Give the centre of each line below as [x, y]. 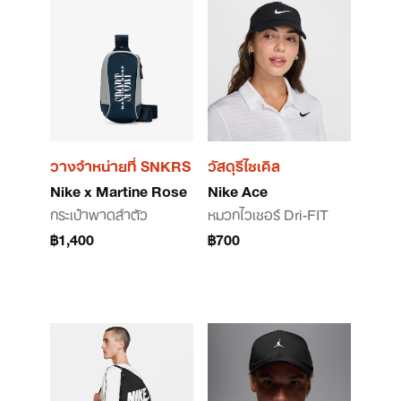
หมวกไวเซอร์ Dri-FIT [268, 213]
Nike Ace [238, 190]
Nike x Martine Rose [119, 190]
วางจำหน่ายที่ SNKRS [120, 165]
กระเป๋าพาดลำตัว [99, 213]
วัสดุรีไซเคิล [244, 165]
